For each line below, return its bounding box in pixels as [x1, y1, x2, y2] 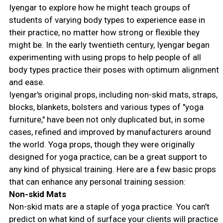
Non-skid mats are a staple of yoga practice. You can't [8, 201, 210, 212]
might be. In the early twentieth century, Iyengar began [8, 39, 210, 50]
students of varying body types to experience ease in [8, 14, 205, 25]
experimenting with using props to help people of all [8, 52, 201, 62]
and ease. [8, 77, 45, 87]
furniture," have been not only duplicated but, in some [8, 114, 205, 124]
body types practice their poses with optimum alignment [8, 64, 219, 75]
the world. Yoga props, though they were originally [8, 139, 195, 149]
